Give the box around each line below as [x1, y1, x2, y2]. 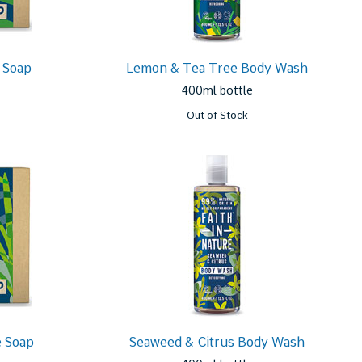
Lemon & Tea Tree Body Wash [126, 61, 309, 76]
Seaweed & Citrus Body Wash [129, 335, 305, 350]
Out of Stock [186, 109, 248, 121]
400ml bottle [181, 83, 254, 98]
